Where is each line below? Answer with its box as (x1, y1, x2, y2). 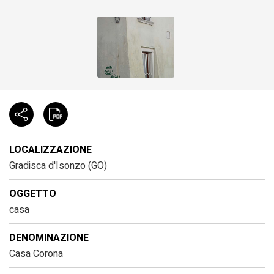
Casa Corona (9, 246, 63, 261)
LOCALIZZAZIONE (9, 142, 92, 157)
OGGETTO (9, 186, 56, 201)
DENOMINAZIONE (9, 230, 89, 245)
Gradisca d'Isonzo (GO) (9, 158, 107, 173)
